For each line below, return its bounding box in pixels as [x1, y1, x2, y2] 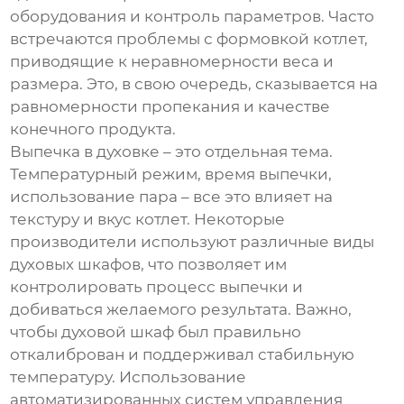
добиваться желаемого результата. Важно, [10, 300, 353, 319]
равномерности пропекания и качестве [10, 97, 331, 116]
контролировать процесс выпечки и [10, 278, 304, 297]
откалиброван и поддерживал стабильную [10, 345, 355, 364]
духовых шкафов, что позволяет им [10, 255, 288, 274]
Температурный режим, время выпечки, [10, 165, 333, 184]
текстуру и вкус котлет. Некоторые [10, 210, 286, 229]
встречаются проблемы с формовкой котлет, [10, 30, 369, 49]
